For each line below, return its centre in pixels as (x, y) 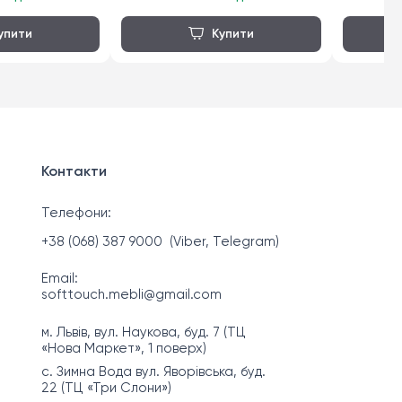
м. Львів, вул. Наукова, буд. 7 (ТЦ (143, 333)
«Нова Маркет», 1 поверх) (123, 349)
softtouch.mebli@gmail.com (131, 295)
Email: (59, 279)
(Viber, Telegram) (220, 242)
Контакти (74, 173)
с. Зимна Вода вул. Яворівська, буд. (153, 372)
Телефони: (76, 214)
